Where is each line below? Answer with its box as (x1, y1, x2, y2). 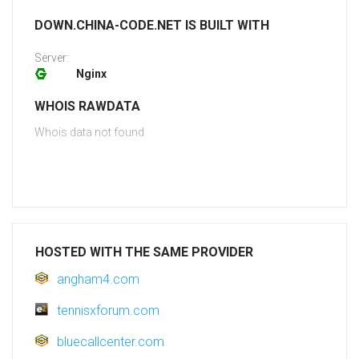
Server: (34, 51, 69, 65)
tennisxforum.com (57, 303, 159, 319)
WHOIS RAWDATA (34, 99, 140, 115)
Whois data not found (34, 126, 144, 139)
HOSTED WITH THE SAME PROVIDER (35, 244, 253, 260)
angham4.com (57, 272, 139, 288)
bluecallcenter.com (57, 334, 164, 350)
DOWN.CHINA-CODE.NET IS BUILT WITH (34, 18, 269, 34)
